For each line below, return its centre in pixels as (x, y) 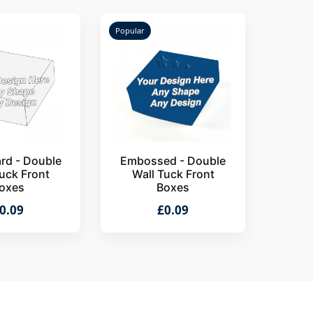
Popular (130, 30)
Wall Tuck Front (173, 174)
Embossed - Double (173, 161)
